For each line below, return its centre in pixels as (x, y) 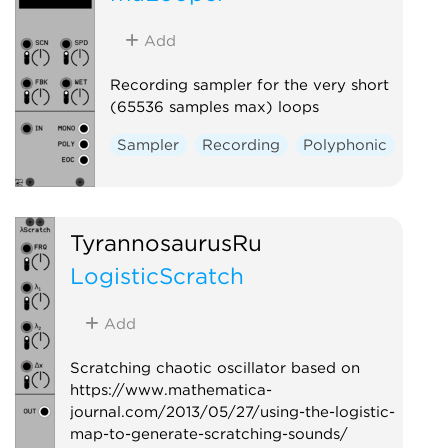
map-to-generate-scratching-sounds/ (208, 433)
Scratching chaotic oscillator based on (214, 367)
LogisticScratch (156, 275)
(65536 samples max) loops (214, 106)
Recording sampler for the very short (249, 84)
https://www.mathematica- (170, 389)
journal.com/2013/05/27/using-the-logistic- (232, 411)
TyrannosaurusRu (165, 242)
